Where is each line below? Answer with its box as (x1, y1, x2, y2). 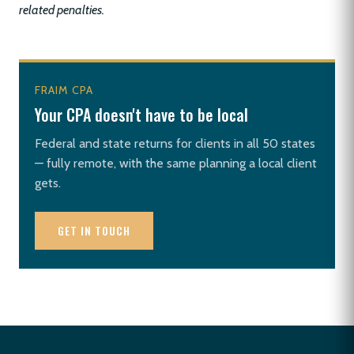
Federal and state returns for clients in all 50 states (35, 136, 315, 151)
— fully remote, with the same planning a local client (35, 156, 317, 171)
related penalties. (19, 2, 104, 17)
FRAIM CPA (35, 83, 94, 97)
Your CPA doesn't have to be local (35, 103, 248, 126)
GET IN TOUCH (58, 222, 130, 239)
